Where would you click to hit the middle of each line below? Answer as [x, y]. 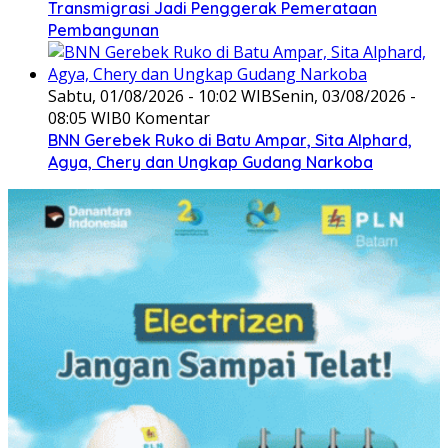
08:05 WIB [85, 118]
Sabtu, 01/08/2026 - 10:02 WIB [160, 96]
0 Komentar [166, 118]
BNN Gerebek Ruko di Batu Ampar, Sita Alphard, [230, 140]
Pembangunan [103, 30]
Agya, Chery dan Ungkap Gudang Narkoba [210, 162]
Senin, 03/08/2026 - [344, 96]
